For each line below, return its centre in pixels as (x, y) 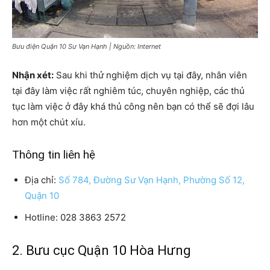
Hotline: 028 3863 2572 (75, 217)
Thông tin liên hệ (54, 154)
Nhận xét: (33, 75)
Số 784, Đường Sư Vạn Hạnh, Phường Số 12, (152, 180)
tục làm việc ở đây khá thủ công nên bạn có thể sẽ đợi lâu (133, 106)
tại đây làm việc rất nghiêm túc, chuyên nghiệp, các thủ (128, 90)
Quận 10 (42, 195)
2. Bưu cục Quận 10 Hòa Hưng (102, 250)
